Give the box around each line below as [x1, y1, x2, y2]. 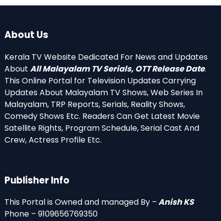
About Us [4, 28, 48, 42]
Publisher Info [4, 173, 70, 187]
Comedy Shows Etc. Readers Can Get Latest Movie [4, 110, 200, 122]
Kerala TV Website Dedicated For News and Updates [4, 51, 208, 63]
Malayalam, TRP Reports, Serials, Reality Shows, [4, 98, 185, 110]
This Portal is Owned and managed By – [4, 196, 157, 208]
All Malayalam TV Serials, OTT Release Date [30, 63, 205, 74]
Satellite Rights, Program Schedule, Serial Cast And [4, 122, 199, 134]
